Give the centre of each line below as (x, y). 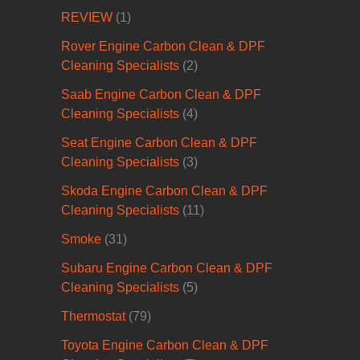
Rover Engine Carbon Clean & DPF (163, 47)
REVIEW (87, 18)
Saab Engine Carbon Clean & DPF (161, 95)
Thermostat (93, 317)
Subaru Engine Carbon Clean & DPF (167, 268)
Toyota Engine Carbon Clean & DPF (165, 346)
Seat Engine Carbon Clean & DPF (159, 143)
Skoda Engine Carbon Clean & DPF (164, 191)
